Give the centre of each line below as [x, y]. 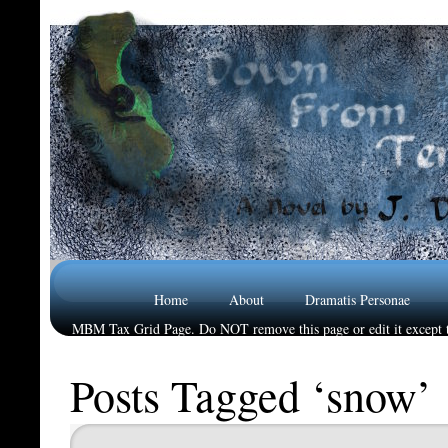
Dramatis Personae [357, 299]
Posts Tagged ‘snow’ [251, 395]
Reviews [95, 357]
